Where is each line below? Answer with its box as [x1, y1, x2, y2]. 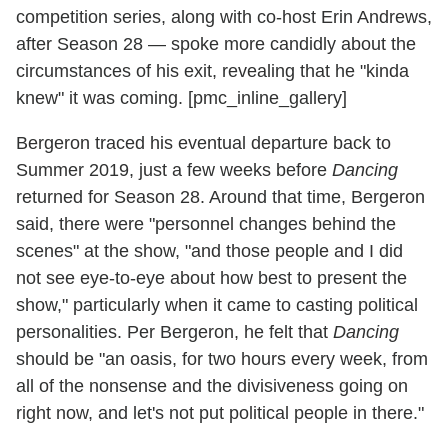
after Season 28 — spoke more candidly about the [16, 34, 416, 55]
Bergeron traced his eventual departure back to [16, 133, 391, 154]
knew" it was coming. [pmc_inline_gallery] [16, 88, 347, 109]
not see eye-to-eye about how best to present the [16, 268, 407, 289]
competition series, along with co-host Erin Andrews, [16, 7, 432, 28]
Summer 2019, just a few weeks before [16, 160, 332, 181]
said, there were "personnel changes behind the [16, 214, 396, 235]
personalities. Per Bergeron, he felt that [16, 322, 333, 343]
